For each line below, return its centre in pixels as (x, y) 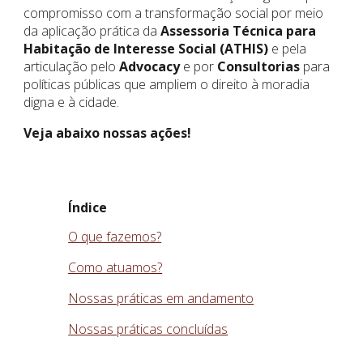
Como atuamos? (115, 267)
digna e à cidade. (73, 102)
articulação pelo (70, 66)
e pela (289, 49)
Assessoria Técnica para (237, 31)
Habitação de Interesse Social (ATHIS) (148, 49)
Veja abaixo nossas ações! (108, 133)
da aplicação (62, 31)
